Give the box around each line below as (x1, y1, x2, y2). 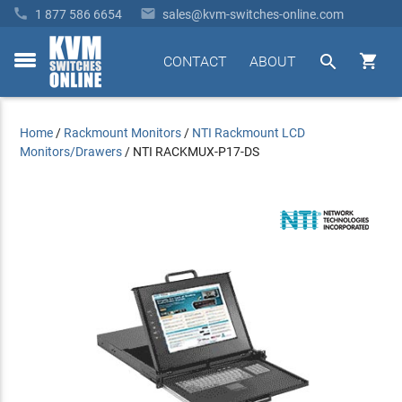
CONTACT (162, 53, 227, 70)
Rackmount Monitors (64, 126, 182, 140)
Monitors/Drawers (20, 144, 123, 159)
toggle (13, 62, 48, 77)
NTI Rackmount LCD (192, 126, 306, 140)
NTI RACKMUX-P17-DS (133, 144, 260, 159)
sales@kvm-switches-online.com (162, 7, 344, 22)
